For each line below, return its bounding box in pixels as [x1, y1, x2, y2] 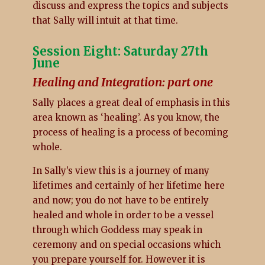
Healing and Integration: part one [32, 74, 213, 89]
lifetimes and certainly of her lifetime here [32, 179, 225, 191]
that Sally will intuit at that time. [32, 14, 178, 26]
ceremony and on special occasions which [32, 238, 221, 250]
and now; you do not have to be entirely [32, 194, 209, 206]
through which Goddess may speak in [32, 224, 202, 235]
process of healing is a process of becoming [32, 126, 228, 138]
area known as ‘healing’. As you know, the [32, 111, 219, 123]
